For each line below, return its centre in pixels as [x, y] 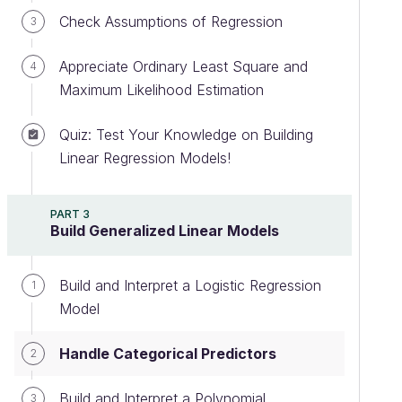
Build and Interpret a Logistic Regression [190, 285]
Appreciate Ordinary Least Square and [184, 66]
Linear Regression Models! [145, 158]
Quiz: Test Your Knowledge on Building [186, 135]
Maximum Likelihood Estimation [162, 90]
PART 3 [70, 214]
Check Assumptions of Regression [171, 22]
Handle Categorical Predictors [168, 354]
